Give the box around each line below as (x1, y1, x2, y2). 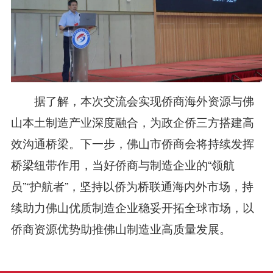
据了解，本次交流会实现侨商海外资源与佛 (10, 91, 254, 108)
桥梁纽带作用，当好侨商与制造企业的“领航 (10, 155, 235, 172)
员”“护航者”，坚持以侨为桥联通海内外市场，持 (10, 177, 253, 194)
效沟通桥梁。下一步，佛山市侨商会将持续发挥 (10, 134, 254, 151)
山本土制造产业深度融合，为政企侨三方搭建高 (10, 113, 254, 130)
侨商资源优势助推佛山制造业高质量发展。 (10, 219, 231, 236)
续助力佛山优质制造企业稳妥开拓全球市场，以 (10, 198, 254, 215)
